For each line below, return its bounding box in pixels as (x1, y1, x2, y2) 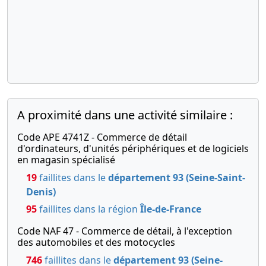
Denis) (26, 185, 56, 199)
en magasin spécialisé (17, 153, 115, 167)
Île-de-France (140, 202, 201, 216)
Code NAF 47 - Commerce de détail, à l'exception (17, 224, 232, 238)
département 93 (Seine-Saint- (108, 171, 245, 185)
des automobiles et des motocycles (17, 236, 175, 249)
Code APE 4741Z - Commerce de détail (17, 131, 187, 144)
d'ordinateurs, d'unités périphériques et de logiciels (17, 142, 249, 156)
